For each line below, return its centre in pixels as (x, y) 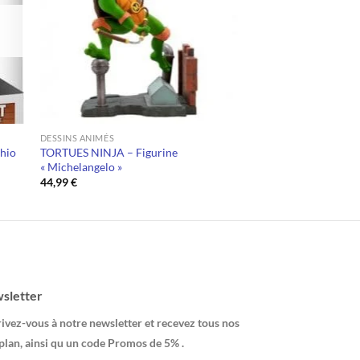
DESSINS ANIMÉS (77, 137)
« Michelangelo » (81, 166)
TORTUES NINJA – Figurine (108, 152)
